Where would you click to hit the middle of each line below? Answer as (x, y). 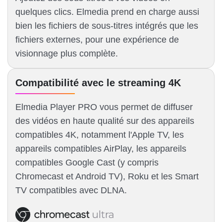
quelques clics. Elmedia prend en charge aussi (107, 12)
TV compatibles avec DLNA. (71, 191)
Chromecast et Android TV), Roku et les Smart (107, 177)
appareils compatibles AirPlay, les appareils (101, 149)
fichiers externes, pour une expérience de (97, 40)
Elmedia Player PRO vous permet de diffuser (104, 107)
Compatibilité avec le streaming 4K (98, 83)
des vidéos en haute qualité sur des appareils (105, 121)
